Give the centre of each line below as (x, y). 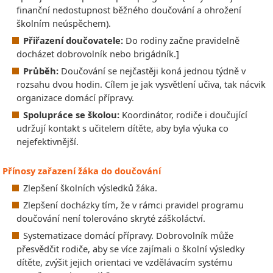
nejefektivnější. (48, 141)
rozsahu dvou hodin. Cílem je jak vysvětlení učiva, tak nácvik (141, 84)
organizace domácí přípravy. (75, 97)
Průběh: (41, 70)
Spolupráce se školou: (71, 114)
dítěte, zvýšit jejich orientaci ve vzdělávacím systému (125, 262)
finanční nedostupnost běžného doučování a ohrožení (129, 9)
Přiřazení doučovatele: (73, 40)
